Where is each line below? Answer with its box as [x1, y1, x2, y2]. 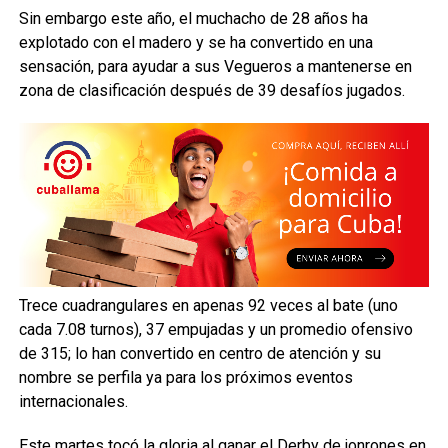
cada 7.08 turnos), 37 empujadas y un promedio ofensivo [18, 319, 413, 339]
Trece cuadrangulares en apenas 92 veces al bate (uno [18, 295, 398, 315]
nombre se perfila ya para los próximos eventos [18, 367, 353, 387]
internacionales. [18, 391, 128, 411]
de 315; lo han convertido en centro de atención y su [18, 343, 381, 363]
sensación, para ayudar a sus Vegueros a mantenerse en [18, 57, 412, 77]
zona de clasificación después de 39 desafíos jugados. [18, 81, 405, 101]
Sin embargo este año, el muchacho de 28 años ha [18, 9, 368, 29]
